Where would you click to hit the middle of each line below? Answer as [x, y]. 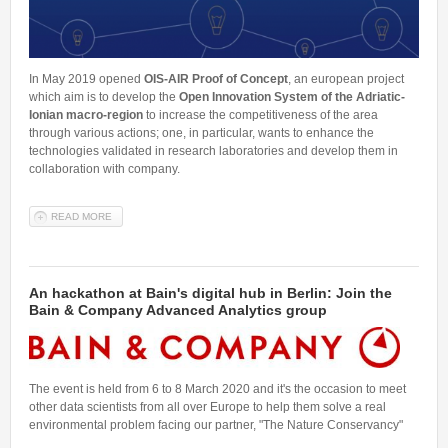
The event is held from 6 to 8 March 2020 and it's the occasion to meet [217, 388]
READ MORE [81, 217]
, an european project [346, 79]
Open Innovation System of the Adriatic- [292, 97]
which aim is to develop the [104, 97]
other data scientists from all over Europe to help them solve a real [207, 406]
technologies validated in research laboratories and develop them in [213, 151]
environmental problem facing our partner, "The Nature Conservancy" [216, 424]
